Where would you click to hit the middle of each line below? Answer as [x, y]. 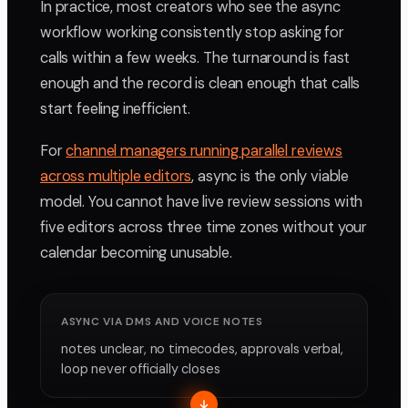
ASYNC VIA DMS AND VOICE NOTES [162, 322]
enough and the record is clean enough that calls [200, 84]
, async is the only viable [270, 177]
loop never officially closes [141, 369]
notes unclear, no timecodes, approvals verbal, [202, 349]
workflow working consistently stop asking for [192, 33]
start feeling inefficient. [115, 109]
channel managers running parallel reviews [204, 151]
